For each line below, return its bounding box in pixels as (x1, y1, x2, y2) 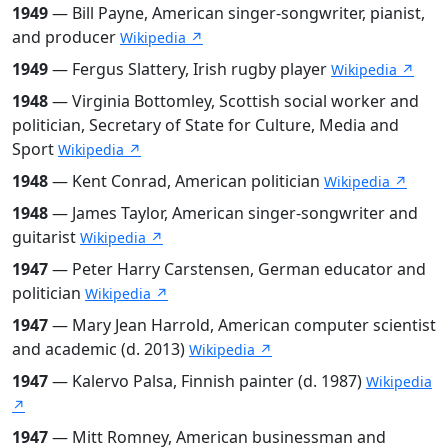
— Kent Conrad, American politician (48, 169, 324, 192)
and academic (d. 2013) (12, 337, 189, 360)
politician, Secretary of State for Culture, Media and (12, 113, 399, 136)
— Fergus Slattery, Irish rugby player (48, 57, 331, 80)
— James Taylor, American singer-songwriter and (48, 201, 418, 224)
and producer (12, 25, 120, 48)
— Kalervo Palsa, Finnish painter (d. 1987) (48, 369, 366, 392)
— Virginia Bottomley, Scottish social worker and (48, 89, 419, 112)
